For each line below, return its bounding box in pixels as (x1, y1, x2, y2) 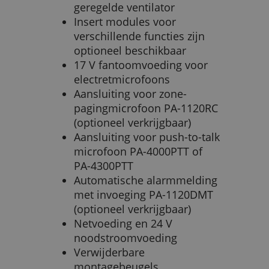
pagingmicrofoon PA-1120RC (74, 101, 218, 116)
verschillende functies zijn (74, 29, 205, 44)
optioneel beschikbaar (74, 43, 186, 58)
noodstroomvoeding (74, 231, 177, 246)
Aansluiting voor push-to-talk (74, 130, 220, 145)
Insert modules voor (74, 14, 176, 29)
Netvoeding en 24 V (74, 216, 172, 231)
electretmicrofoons (74, 72, 170, 87)
